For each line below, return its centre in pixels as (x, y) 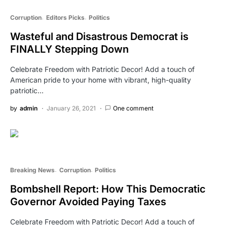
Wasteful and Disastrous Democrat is (99, 36)
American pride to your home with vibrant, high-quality (101, 80)
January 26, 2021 (71, 108)
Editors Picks (65, 17)
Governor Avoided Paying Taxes (88, 201)
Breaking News (32, 170)
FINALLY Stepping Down (69, 49)
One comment (133, 108)
